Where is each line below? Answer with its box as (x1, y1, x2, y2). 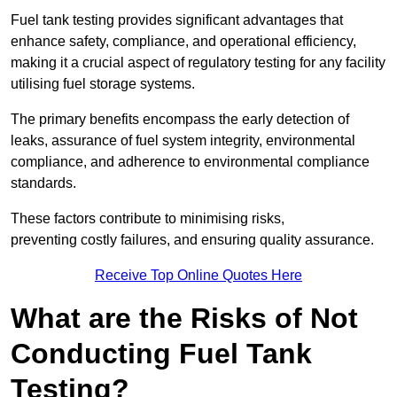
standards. (11, 175, 76, 191)
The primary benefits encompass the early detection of (11, 112, 349, 128)
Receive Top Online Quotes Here (95, 268, 302, 284)
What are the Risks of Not (11, 302, 358, 335)
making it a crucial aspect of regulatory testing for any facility (11, 55, 385, 71)
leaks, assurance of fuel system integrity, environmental (11, 133, 355, 149)
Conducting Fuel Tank (11, 338, 312, 370)
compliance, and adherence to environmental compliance (11, 154, 370, 170)
